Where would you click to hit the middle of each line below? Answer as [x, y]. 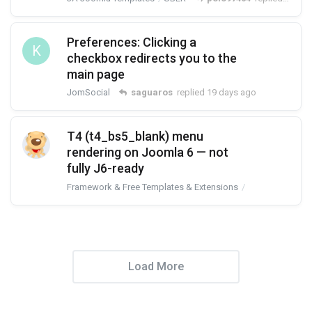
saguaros [152, 93]
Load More [156, 266]
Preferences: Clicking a [132, 42]
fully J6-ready [106, 169]
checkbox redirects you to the [152, 58]
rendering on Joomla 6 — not [148, 153]
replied [191, 93]
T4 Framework [276, 187]
